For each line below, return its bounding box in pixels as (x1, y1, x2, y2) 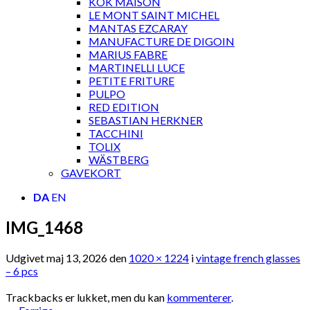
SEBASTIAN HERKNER (89, 113, 203, 127)
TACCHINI (89, 127, 143, 140)
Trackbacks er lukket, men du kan (6, 290, 167, 304)
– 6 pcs (6, 264, 38, 277)
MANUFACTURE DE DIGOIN (89, 35, 235, 48)
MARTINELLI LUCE (89, 61, 185, 74)
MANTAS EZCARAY (89, 21, 188, 35)
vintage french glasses (196, 250, 300, 264)
